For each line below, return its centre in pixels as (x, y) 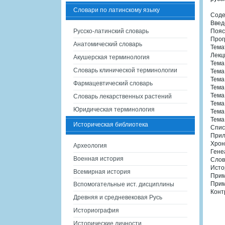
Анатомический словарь (108, 44)
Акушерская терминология (111, 57)
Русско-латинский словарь (111, 31)
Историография (96, 210)
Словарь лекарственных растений (123, 96)
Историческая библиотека (111, 125)
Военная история (98, 159)
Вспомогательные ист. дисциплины (124, 184)
